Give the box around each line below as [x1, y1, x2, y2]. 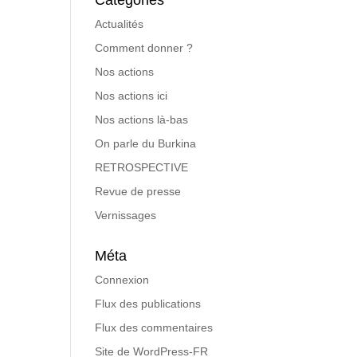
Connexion [95, 273, 150, 286]
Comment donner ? [95, 41, 194, 54]
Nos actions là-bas [95, 113, 189, 126]
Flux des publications [95, 297, 202, 310]
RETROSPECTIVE [95, 161, 189, 174]
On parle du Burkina [95, 137, 197, 150]
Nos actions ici [95, 89, 168, 102]
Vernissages [95, 209, 157, 222]
